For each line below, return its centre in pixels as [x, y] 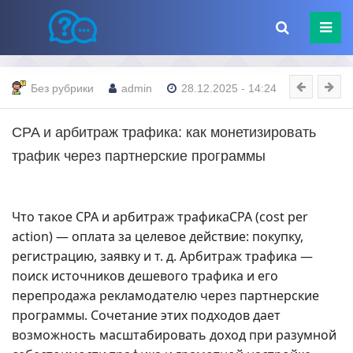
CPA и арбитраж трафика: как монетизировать [164, 132]
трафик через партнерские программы [139, 156]
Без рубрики [62, 88]
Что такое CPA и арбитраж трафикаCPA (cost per [160, 217]
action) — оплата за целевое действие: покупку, [158, 236]
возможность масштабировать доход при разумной [174, 335]
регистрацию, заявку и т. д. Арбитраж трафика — [162, 256]
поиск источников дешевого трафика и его [145, 276]
